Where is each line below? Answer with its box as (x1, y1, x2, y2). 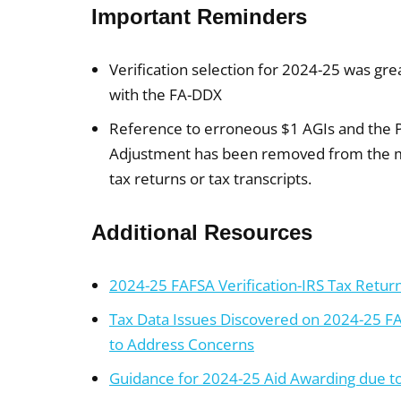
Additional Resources (91, 220, 312, 244)
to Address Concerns (109, 334, 254, 354)
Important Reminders (91, 4, 307, 29)
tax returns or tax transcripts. (109, 168, 311, 189)
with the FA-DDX (109, 84, 222, 105)
